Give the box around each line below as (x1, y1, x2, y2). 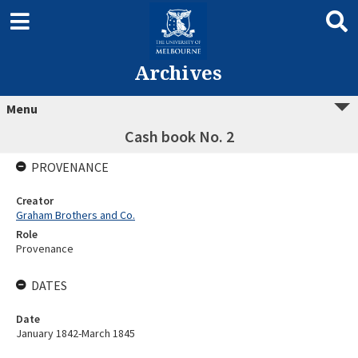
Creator (16, 193, 54, 208)
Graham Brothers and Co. (16, 208, 135, 222)
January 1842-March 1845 (16, 326, 135, 340)
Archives (133, 59, 222, 86)
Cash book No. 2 (124, 126, 234, 146)
